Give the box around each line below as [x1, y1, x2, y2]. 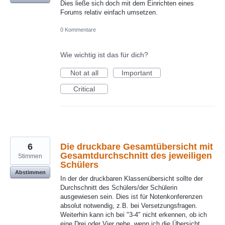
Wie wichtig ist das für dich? [60, 51, 148, 59]
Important [122, 69, 152, 77]
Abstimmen [15, 169, 46, 176]
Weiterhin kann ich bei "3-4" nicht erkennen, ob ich [60, 211, 207, 219]
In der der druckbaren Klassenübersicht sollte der [60, 175, 203, 183]
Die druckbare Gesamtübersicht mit [60, 142, 213, 152]
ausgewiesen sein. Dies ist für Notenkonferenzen [60, 193, 202, 201]
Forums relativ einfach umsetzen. [60, 8, 158, 16]
